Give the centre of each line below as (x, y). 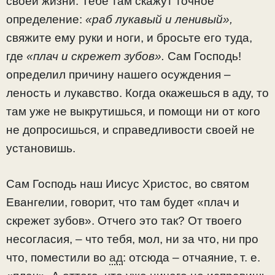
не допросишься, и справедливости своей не (130, 130)
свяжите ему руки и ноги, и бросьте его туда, (129, 37)
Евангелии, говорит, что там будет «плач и (123, 203)
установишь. (41, 148)
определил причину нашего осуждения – (118, 74)
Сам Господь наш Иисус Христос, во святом (128, 184)
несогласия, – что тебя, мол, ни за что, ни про (132, 239)
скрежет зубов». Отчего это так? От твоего (124, 221)
